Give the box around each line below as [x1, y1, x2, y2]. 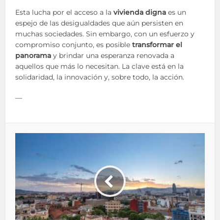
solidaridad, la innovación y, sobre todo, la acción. [15, 73, 185, 82]
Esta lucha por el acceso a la [15, 8, 114, 17]
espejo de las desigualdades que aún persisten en [15, 19, 184, 27]
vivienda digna [113, 8, 166, 17]
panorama [15, 51, 52, 60]
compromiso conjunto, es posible [15, 40, 133, 49]
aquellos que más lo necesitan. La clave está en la [15, 62, 184, 71]
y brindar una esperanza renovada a [51, 51, 175, 60]
